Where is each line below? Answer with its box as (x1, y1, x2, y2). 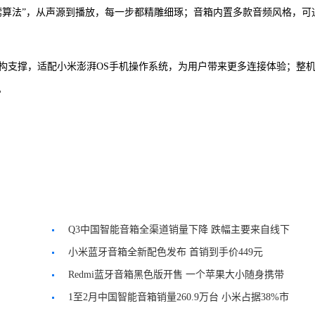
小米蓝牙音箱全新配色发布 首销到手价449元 (68, 247, 263, 257)
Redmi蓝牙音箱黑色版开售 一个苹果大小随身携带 (68, 269, 284, 280)
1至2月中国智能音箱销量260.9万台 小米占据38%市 (68, 292, 289, 302)
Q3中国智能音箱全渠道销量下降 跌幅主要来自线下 (68, 224, 290, 235)
